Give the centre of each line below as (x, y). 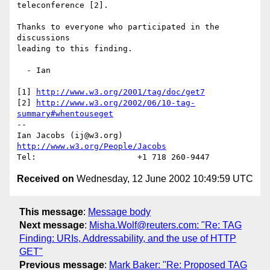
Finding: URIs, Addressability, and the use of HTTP (128, 238)
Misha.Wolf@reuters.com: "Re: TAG (165, 225)
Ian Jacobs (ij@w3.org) (130, 136)
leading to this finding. (75, 49)
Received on (46, 179)
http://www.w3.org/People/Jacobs (92, 146)
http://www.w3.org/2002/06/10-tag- (116, 103)
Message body (119, 212)
